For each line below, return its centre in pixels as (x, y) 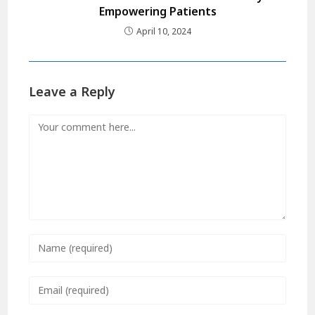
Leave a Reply (72, 91)
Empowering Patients (157, 11)
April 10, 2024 (163, 31)
